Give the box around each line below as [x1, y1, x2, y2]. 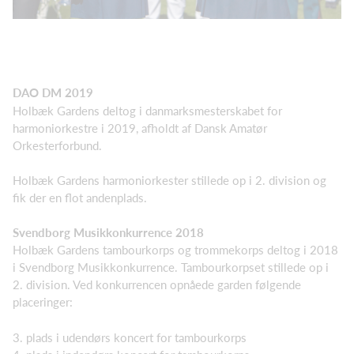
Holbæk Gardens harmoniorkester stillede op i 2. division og [13, 173, 326, 188]
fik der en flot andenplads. [13, 190, 147, 205]
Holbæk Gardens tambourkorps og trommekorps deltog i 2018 [13, 243, 338, 258]
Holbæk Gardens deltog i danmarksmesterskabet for [13, 103, 282, 118]
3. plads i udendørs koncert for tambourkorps [13, 330, 247, 345]
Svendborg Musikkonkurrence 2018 [13, 225, 204, 240]
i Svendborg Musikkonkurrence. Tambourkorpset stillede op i [13, 260, 329, 275]
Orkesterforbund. [13, 137, 102, 153]
